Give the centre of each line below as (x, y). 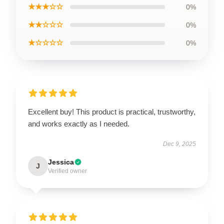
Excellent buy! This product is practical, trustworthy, (112, 111)
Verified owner (67, 171)
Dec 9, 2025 (179, 144)
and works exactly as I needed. (79, 123)
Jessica (61, 162)
